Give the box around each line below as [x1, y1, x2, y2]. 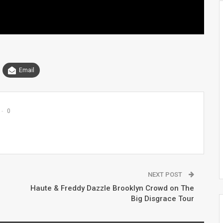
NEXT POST [147, 170, 184, 178]
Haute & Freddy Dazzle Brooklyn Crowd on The [30, 183, 194, 193]
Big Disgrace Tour [130, 194, 194, 203]
